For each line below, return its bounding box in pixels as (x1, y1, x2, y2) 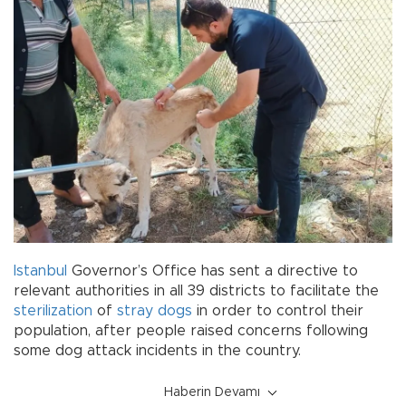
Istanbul (14, 263, 67, 278)
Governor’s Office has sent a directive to (67, 263, 358, 278)
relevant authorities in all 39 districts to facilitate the (14, 283, 379, 298)
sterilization (14, 303, 92, 318)
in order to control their (192, 303, 363, 318)
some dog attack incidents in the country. (14, 343, 301, 358)
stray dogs (117, 303, 192, 318)
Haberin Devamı (164, 385, 260, 399)
